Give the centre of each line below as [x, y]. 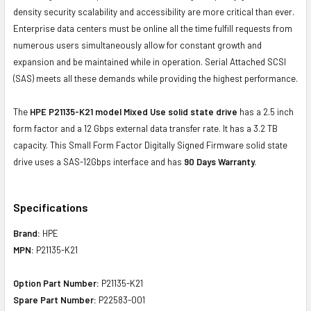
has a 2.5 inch [266, 111]
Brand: [27, 233]
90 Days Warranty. [220, 161]
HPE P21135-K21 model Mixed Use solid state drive [134, 111]
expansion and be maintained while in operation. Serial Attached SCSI [150, 61]
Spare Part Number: [55, 300]
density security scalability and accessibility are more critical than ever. [154, 11]
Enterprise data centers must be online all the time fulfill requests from [153, 28]
